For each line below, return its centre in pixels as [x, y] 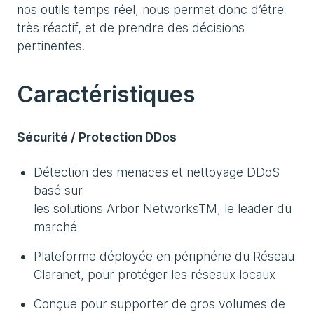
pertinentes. [51, 46]
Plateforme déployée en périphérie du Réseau [164, 256]
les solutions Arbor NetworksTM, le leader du [163, 209]
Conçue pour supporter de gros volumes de [159, 304]
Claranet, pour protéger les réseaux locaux [155, 274]
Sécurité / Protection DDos [97, 137]
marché [55, 227]
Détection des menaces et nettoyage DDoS [157, 172]
